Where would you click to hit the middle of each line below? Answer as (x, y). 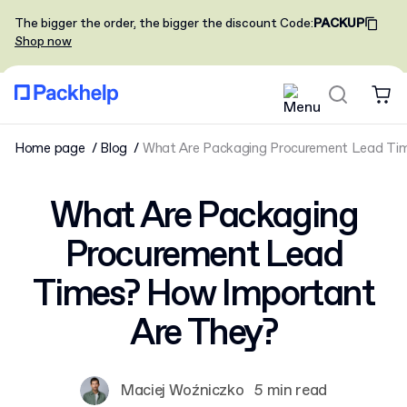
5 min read (291, 391)
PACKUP (339, 24)
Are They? (203, 334)
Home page (50, 149)
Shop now (43, 42)
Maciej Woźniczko (182, 391)
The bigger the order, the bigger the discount (146, 24)
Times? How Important (203, 295)
